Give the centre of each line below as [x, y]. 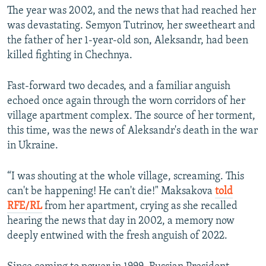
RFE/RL [25, 207]
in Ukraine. [33, 146]
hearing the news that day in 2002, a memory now [121, 221]
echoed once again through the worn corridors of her [126, 102]
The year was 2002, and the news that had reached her [132, 11]
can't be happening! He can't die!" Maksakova [111, 192]
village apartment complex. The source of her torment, [131, 116]
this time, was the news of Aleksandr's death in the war [132, 131]
